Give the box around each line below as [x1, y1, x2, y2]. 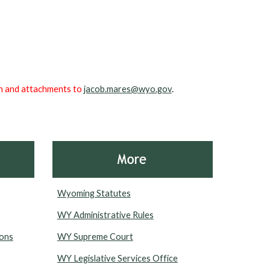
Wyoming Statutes [57, 188, 131, 199]
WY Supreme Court [57, 231, 133, 242]
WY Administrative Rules [57, 210, 154, 221]
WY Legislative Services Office [57, 253, 178, 264]
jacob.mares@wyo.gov [83, 84, 172, 94]
